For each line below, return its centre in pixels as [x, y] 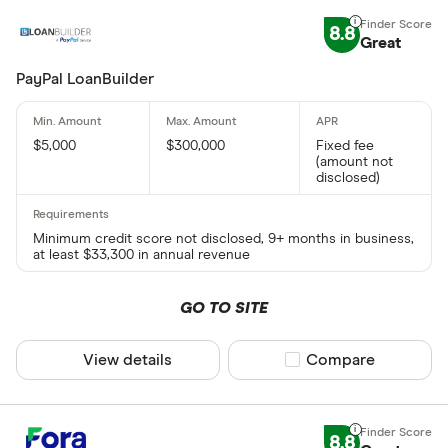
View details [128, 359]
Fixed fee [344, 145]
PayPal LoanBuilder [85, 78]
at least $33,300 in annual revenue [141, 254]
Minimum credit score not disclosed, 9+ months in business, [223, 238]
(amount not [354, 161]
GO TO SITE [223, 307]
